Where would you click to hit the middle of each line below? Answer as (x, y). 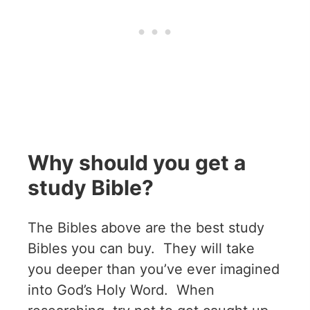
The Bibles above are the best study (146, 228)
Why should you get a (137, 163)
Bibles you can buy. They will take (141, 249)
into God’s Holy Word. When (121, 290)
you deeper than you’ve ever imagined (154, 270)
